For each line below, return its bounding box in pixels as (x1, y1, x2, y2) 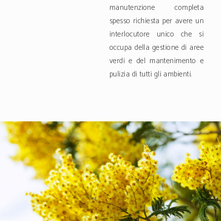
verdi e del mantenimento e (110, 55, 204, 68)
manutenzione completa (110, 1, 204, 14)
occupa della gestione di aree (110, 41, 204, 54)
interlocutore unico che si (110, 28, 204, 41)
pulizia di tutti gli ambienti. (110, 68, 192, 81)
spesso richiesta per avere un (110, 15, 204, 28)
